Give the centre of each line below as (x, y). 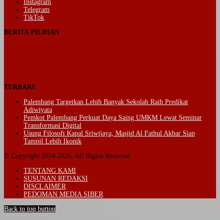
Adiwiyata (38, 110)
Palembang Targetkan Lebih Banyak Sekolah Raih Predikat (106, 102)
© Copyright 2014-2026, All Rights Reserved (67, 156)
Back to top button (30, 209)
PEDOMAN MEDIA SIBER (63, 194)
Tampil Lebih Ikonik (53, 141)
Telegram (37, 9)
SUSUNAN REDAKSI (56, 178)
